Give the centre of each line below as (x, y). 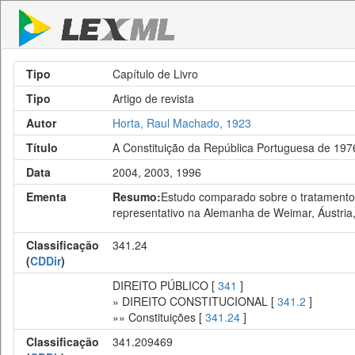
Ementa (46, 197)
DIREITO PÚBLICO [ (165, 285)
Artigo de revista (153, 98)
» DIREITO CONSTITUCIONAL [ (195, 301)
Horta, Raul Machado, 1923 (182, 123)
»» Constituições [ (159, 317)
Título (42, 147)
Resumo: (137, 197)
